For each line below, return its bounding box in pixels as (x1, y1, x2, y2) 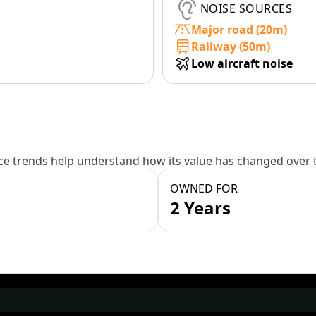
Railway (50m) (191, 39, 270, 54)
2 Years (170, 196, 231, 219)
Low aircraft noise (191, 56, 293, 71)
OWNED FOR (170, 181, 238, 196)
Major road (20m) (191, 22, 287, 37)
